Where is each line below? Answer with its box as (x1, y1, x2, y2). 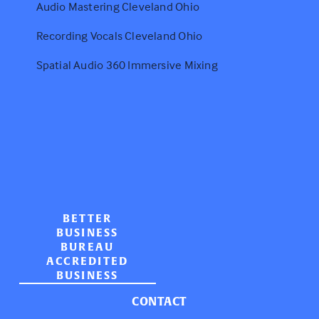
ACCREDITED (46, 254, 129, 269)
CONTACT (132, 294, 187, 310)
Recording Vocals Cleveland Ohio (36, 28, 203, 44)
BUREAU (60, 240, 115, 255)
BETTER (62, 211, 113, 226)
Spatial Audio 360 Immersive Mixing (36, 58, 218, 73)
